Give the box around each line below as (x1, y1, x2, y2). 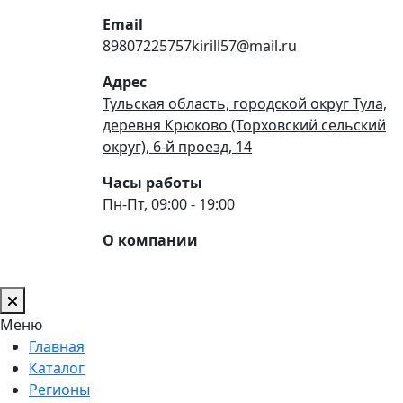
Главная (29, 336, 85, 356)
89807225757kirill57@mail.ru (103, 35, 297, 56)
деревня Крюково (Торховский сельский (103, 114, 386, 135)
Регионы (29, 379, 90, 399)
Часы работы (103, 172, 202, 193)
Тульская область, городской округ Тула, (103, 93, 387, 113)
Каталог (29, 357, 85, 378)
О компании (103, 229, 198, 250)
